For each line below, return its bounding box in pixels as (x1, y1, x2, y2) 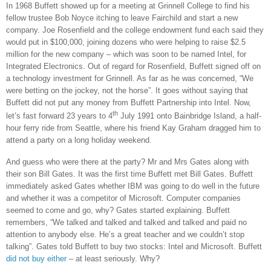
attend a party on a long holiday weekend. (6, 135, 152, 145)
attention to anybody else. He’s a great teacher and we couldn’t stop (6, 229, 244, 239)
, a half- (235, 111, 261, 120)
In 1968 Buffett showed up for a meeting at (6, 1, 158, 11)
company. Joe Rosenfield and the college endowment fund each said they (6, 25, 264, 35)
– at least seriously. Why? (67, 253, 160, 263)
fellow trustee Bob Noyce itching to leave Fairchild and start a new (6, 13, 238, 23)
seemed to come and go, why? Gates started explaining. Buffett (6, 205, 230, 215)
